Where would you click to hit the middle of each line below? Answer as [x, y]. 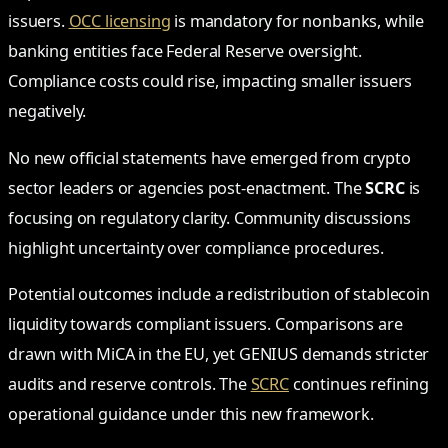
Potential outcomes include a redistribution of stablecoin [219, 293]
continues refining [358, 383]
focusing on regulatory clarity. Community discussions [209, 217]
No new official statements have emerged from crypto [209, 157]
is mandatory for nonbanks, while [297, 21]
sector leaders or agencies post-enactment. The [187, 187]
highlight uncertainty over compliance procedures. [196, 247]
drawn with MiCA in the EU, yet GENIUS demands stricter [219, 353]
